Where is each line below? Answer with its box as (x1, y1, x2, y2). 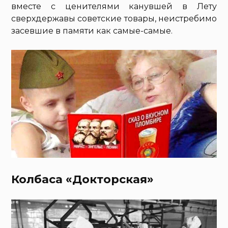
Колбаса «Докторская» (11, 173, 154, 187)
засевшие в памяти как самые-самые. (11, 26, 173, 36)
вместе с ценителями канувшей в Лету (11, 2, 217, 11)
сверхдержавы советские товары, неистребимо (11, 14, 217, 23)
